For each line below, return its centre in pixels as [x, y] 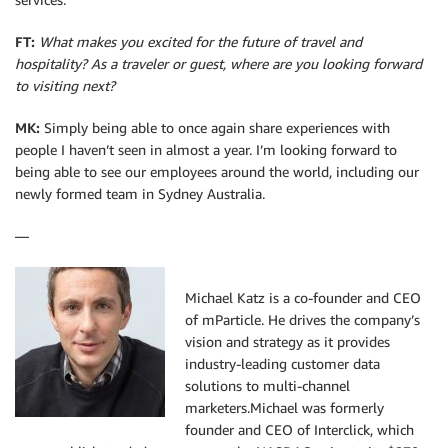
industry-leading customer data [282, 364]
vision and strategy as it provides [287, 342]
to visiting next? [65, 86]
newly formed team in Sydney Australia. [140, 194]
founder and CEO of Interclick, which [299, 430]
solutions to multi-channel [267, 386]
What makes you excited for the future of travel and [200, 42]
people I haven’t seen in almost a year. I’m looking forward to [206, 150]
